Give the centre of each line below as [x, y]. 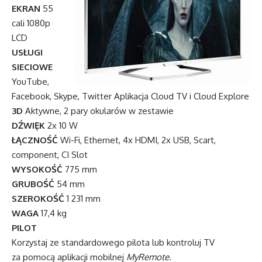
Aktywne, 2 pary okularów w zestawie [98, 111]
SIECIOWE [32, 67]
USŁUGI [27, 52]
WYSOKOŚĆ [37, 169]
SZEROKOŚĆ [38, 198]
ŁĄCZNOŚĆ [35, 140]
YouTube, [30, 81]
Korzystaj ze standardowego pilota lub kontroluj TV [113, 242]
